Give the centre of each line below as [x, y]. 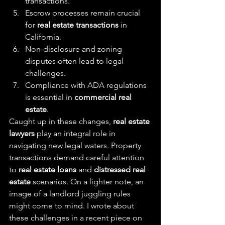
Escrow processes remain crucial [84, 13]
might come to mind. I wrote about [73, 206]
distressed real [121, 170]
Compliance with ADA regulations [87, 85]
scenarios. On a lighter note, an [88, 182]
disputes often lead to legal [75, 61]
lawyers [22, 133]
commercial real [104, 97]
